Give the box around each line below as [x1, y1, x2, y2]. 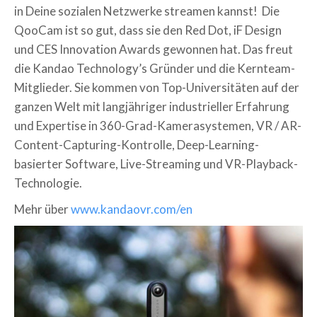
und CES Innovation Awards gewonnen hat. [14, 41, 243, 57]
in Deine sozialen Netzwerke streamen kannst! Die [14, 3, 279, 18]
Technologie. [14, 175, 82, 190]
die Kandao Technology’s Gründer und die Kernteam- [14, 60, 295, 76]
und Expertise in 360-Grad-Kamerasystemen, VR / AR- [14, 117, 301, 133]
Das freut [243, 41, 293, 57]
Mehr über [14, 201, 71, 217]
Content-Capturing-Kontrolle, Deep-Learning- [14, 137, 259, 152]
